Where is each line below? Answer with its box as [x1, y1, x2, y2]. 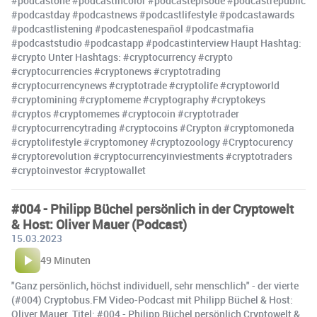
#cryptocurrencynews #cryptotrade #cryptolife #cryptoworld [11, 79, 279, 93]
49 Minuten [40, 253, 91, 267]
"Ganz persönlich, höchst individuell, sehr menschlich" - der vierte [11, 279, 299, 293]
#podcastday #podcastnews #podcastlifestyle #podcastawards [11, 8, 294, 22]
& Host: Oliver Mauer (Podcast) [11, 216, 187, 234]
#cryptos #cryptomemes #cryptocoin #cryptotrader [11, 107, 239, 121]
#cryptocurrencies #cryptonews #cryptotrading [11, 64, 221, 79]
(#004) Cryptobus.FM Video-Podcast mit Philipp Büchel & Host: [11, 293, 293, 307]
